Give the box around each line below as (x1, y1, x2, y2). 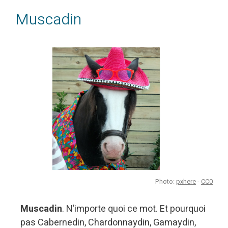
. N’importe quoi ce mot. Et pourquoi (62, 202, 206, 216)
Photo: (155, 176, 176, 186)
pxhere (176, 176, 196, 186)
